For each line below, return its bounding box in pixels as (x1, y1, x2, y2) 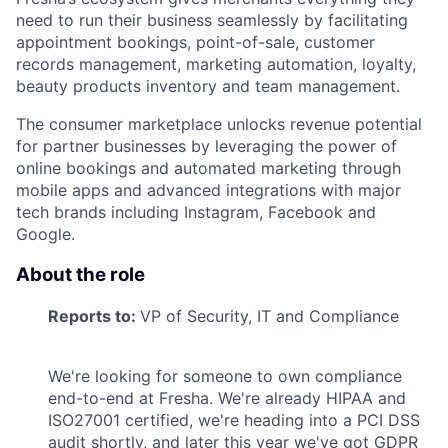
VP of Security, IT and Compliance (140, 305, 399, 326)
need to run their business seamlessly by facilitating (16, 10, 408, 31)
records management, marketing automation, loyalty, (16, 54, 416, 75)
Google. (16, 224, 75, 245)
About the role (16, 263, 145, 287)
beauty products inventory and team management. (16, 76, 400, 97)
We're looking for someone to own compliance (48, 365, 402, 386)
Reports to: (48, 305, 140, 326)
